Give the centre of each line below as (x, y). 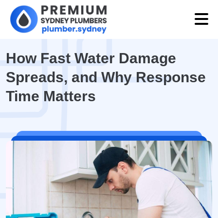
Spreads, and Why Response (106, 77)
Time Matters (51, 96)
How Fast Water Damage (91, 58)
